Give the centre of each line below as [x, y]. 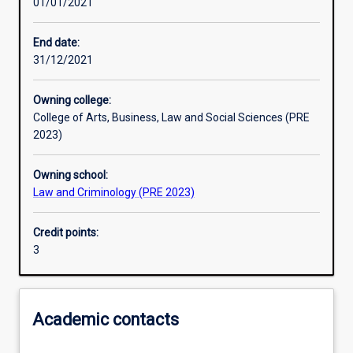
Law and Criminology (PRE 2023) [114, 193]
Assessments [72, 73]
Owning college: [72, 100]
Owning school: [71, 175]
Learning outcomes [86, 18]
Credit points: [66, 233]
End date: [56, 43]
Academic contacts [106, 319]
